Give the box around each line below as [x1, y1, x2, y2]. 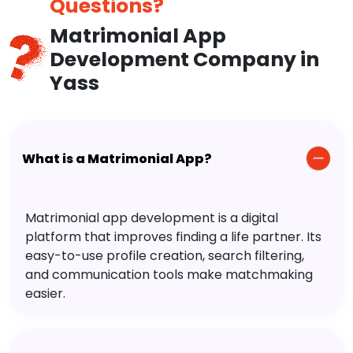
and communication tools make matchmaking [25, 266, 313, 284]
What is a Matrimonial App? [22, 149, 212, 168]
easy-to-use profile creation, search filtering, [25, 247, 304, 266]
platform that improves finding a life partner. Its [25, 228, 321, 247]
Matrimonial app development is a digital [25, 209, 278, 228]
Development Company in [49, 46, 319, 74]
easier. [25, 284, 65, 303]
